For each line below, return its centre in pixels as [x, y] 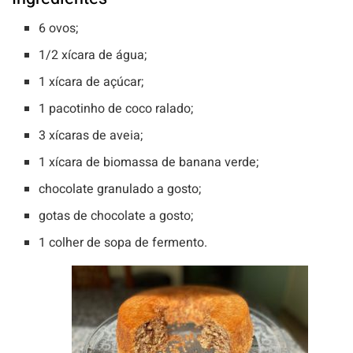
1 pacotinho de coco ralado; [116, 109]
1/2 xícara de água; [93, 56]
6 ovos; [59, 29]
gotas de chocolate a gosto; [116, 216]
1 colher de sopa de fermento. [123, 243]
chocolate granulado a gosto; [120, 190]
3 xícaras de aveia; [91, 136]
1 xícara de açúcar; [91, 82]
